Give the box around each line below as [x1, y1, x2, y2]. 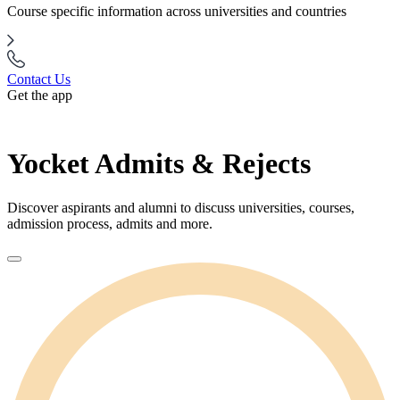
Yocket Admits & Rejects [7, 147, 311, 180]
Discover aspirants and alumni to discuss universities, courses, [7, 199, 354, 215]
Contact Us [7, 71, 71, 87]
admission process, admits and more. [7, 215, 212, 231]
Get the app [7, 87, 72, 103]
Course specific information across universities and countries [7, 4, 346, 19]
